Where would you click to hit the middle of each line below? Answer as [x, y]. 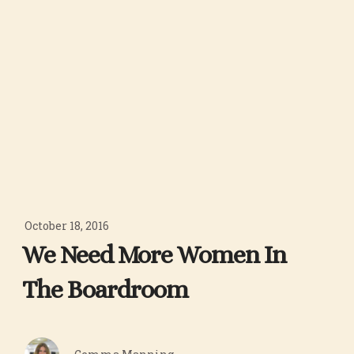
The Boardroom [105, 290]
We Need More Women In [154, 255]
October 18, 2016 [67, 226]
